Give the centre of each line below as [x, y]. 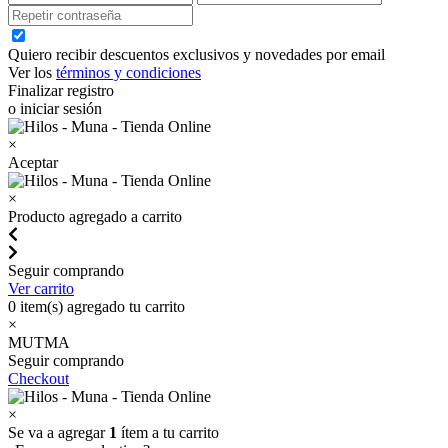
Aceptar [33, 162]
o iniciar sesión [55, 108]
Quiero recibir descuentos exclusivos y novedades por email [196, 54]
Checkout [38, 378]
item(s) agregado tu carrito [100, 306]
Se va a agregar [58, 432]
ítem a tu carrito [168, 432]
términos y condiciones [128, 72]
